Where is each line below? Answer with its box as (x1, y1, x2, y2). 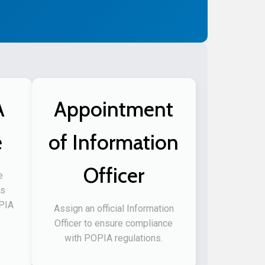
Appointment (54, 96, 174, 122)
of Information (49, 130, 179, 156)
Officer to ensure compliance (54, 218, 173, 230)
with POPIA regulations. (64, 232, 163, 244)
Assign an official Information (53, 203, 174, 215)
